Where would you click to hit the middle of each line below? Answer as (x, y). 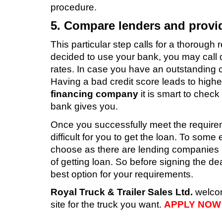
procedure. (74, 7)
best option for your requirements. (122, 174)
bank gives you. (84, 107)
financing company (94, 94)
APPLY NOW (193, 205)
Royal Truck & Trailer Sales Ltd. (122, 192)
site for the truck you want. (107, 205)
